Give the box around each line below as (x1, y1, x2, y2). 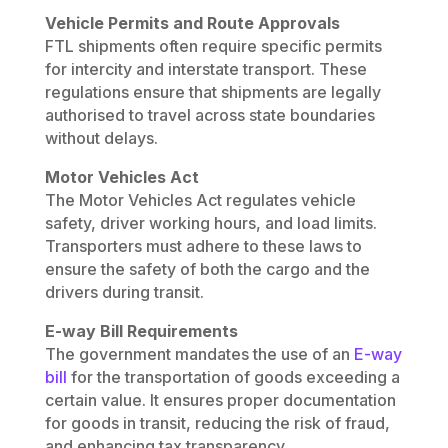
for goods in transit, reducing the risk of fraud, (44, 413, 390, 434)
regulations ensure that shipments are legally (44, 82, 381, 103)
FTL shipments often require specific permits (44, 36, 382, 57)
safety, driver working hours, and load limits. (44, 213, 377, 234)
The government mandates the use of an (44, 344, 354, 365)
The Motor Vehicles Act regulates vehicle (44, 190, 356, 211)
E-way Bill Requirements (44, 321, 238, 342)
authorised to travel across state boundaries (44, 105, 375, 126)
